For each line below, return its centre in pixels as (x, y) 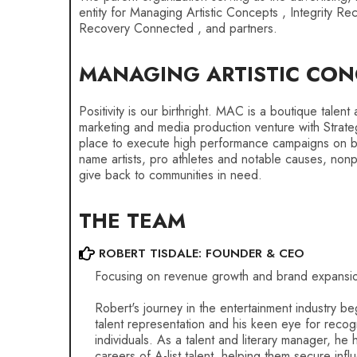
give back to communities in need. (171, 175)
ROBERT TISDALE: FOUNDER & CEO (202, 253)
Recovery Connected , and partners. (178, 28)
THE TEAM (132, 221)
